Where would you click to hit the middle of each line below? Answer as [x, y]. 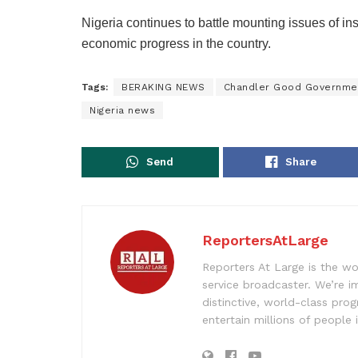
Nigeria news [122, 110]
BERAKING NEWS [163, 87]
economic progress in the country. [176, 43]
